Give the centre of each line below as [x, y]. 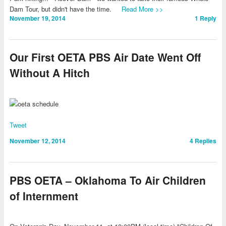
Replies [205, 141]
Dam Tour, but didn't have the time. [65, 9]
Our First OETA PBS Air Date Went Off [105, 57]
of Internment [44, 195]
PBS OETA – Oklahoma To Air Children [107, 180]
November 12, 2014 [37, 141]
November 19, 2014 [37, 18]
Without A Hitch [49, 73]
